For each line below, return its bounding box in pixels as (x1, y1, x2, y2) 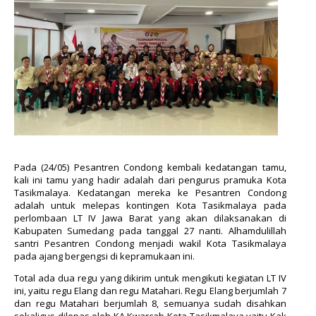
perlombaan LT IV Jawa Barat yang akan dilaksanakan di (14, 211, 286, 224)
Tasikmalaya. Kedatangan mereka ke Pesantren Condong (14, 186, 286, 199)
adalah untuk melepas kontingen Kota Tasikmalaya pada (14, 198, 286, 212)
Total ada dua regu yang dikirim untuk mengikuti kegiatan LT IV (14, 271, 286, 284)
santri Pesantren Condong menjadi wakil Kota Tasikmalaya (14, 236, 286, 250)
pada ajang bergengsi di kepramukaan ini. (14, 249, 195, 262)
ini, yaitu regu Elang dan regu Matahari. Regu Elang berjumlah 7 (14, 284, 286, 297)
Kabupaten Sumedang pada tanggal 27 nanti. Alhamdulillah (14, 224, 286, 237)
